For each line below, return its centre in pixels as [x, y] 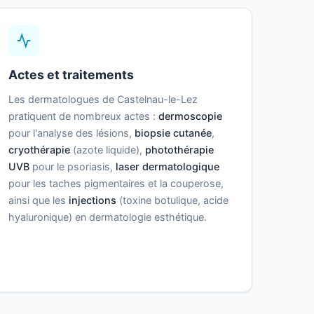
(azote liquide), [107, 150]
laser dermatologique [167, 167]
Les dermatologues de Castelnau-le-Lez [103, 100]
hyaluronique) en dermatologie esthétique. [107, 217]
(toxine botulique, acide [172, 200]
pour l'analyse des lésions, [71, 133]
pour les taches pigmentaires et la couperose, [116, 184]
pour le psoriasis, [72, 167]
